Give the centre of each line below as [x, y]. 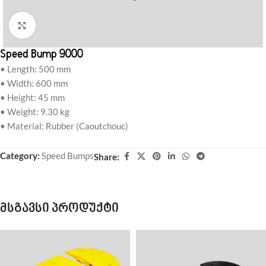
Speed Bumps [68, 156]
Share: [107, 156]
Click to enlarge [64, 25]
